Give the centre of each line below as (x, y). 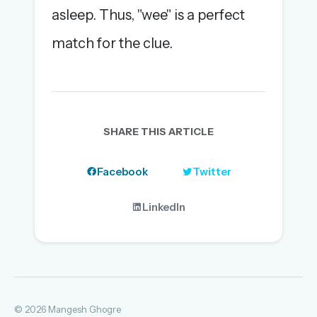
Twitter (212, 172)
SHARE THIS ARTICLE (158, 132)
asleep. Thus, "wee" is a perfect (148, 15)
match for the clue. (112, 43)
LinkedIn (164, 207)
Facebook (122, 172)
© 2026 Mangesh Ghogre (68, 309)
